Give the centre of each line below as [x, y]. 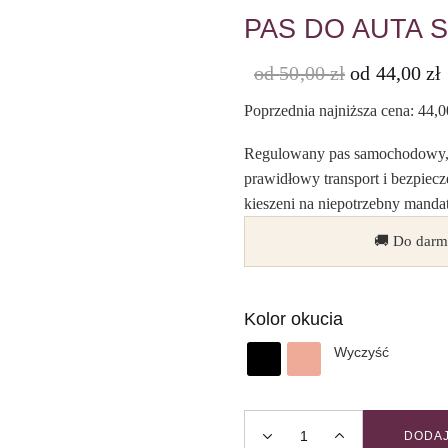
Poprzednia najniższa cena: [331, 110]
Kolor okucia [293, 319]
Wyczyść [361, 352]
